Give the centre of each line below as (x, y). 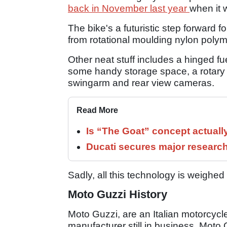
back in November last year (129, 9)
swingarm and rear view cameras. (141, 83)
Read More (97, 110)
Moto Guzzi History (118, 195)
